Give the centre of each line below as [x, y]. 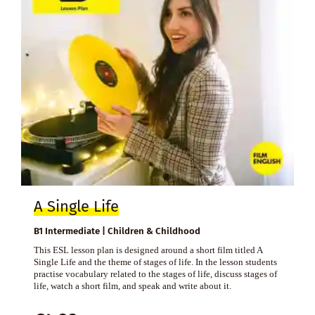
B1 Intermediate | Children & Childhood [117, 231]
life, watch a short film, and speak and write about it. [132, 285]
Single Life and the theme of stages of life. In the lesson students [155, 262]
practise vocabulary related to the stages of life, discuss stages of [155, 274]
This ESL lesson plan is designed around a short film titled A [148, 250]
